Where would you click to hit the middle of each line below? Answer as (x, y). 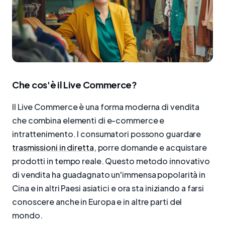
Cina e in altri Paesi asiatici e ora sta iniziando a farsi (108, 188)
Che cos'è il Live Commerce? (75, 85)
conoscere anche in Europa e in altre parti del (97, 201)
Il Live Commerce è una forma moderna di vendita (106, 106)
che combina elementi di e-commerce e (88, 120)
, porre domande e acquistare (150, 147)
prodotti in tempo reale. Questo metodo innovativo (111, 161)
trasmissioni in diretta (53, 147)
